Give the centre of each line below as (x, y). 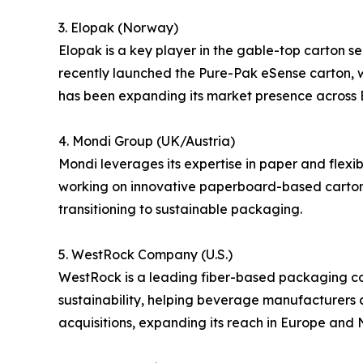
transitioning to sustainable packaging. (180, 209)
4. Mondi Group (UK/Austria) (147, 141)
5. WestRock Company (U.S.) (145, 255)
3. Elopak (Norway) (118, 28)
